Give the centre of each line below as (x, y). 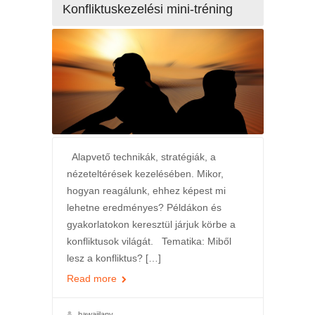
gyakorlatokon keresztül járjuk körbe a (151, 225)
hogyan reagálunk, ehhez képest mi (146, 191)
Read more (93, 279)
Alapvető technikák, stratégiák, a (141, 157)
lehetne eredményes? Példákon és (144, 208)
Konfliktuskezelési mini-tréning (147, 9)
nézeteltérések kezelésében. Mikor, (145, 174)
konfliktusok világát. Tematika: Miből (149, 242)
